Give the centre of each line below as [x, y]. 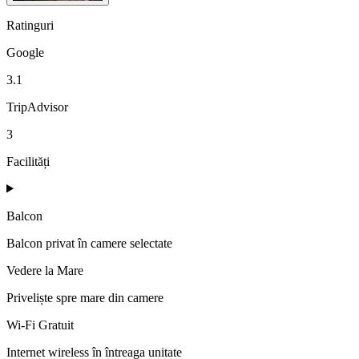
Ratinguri [30, 25]
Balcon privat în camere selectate [89, 243]
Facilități [28, 161]
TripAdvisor [37, 107]
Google [25, 52]
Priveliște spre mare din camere [85, 297]
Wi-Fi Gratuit [40, 325]
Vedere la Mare [45, 270]
